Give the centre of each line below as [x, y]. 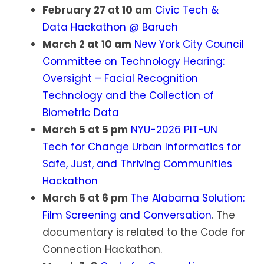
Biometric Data [81, 113]
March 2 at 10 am [87, 44]
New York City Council [189, 44]
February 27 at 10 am [97, 10]
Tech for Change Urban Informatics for [142, 147]
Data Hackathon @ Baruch [110, 27]
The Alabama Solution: [187, 198]
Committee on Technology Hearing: [133, 62]
